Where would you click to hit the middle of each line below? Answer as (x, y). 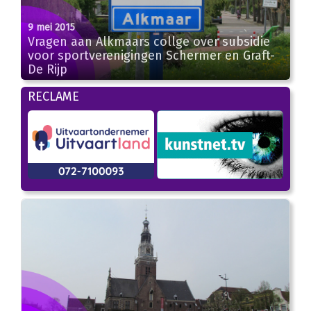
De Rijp (48, 70)
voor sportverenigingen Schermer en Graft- (151, 56)
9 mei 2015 (51, 28)
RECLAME (53, 97)
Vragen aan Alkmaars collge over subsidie (149, 42)
